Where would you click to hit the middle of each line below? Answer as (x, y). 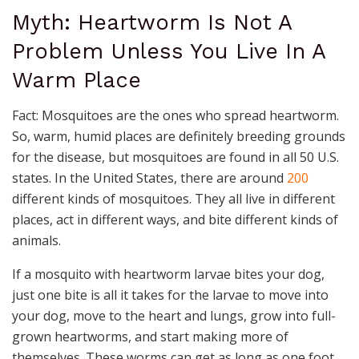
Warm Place (77, 80)
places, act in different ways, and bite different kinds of (175, 220)
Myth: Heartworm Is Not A (152, 22)
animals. (38, 241)
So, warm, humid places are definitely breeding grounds (179, 137)
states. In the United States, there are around (149, 178)
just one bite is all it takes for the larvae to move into (170, 295)
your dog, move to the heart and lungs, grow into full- (174, 316)
